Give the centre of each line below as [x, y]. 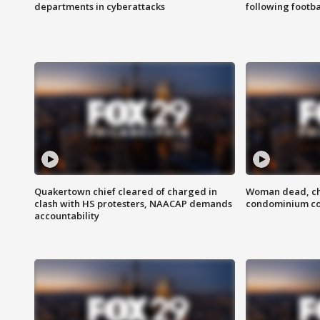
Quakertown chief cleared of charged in [126, 192]
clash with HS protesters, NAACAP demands [133, 204]
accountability [67, 216]
